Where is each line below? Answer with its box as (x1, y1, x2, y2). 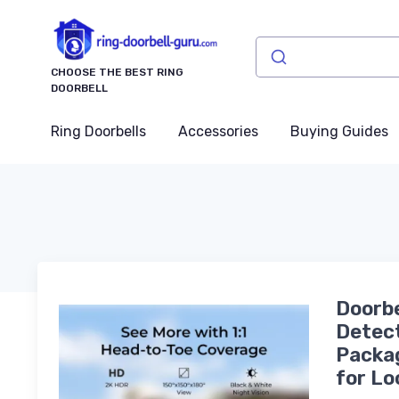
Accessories (178, 122, 258, 140)
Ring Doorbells (51, 122, 146, 140)
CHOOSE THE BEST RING (51, 65, 183, 78)
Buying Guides (290, 122, 388, 140)
